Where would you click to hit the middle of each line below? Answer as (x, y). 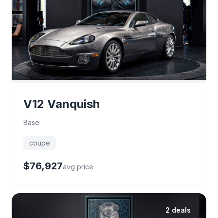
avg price (78, 166)
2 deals (178, 210)
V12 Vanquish (62, 104)
